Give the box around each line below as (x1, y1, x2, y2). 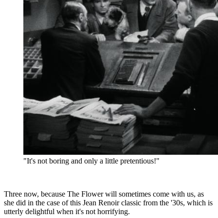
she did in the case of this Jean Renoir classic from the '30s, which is (4, 198, 213, 207)
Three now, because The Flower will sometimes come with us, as (4, 189, 204, 198)
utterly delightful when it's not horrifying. (4, 207, 130, 216)
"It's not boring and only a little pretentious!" (23, 156, 160, 165)
